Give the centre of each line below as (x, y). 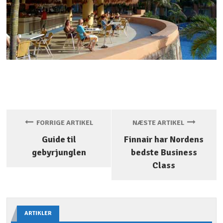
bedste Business (164, 152)
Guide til (59, 139)
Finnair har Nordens (164, 139)
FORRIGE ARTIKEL (63, 122)
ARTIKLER (38, 213)
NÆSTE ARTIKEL (160, 122)
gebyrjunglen (59, 152)
